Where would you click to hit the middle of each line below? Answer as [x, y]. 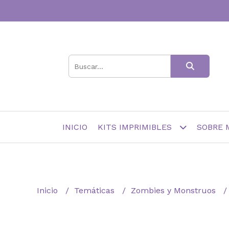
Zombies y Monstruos [175, 190]
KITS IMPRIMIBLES [136, 127]
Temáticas [96, 190]
